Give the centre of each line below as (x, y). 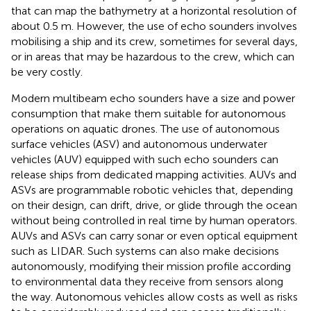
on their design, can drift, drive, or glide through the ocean (154, 205)
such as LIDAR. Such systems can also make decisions (145, 251)
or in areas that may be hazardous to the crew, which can (153, 56)
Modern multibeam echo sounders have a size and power (153, 98)
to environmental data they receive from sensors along (147, 281)
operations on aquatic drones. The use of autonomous (145, 128)
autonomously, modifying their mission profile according (151, 266)
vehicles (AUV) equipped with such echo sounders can (145, 159)
